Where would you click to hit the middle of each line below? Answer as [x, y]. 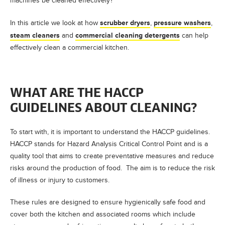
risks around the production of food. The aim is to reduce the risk [113, 168]
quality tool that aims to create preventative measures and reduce [112, 156]
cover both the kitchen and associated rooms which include [103, 214]
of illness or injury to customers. [60, 180]
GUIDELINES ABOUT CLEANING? [103, 108]
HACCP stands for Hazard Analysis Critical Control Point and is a [109, 144]
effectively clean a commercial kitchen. [70, 47]
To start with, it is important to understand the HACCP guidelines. [111, 132]
